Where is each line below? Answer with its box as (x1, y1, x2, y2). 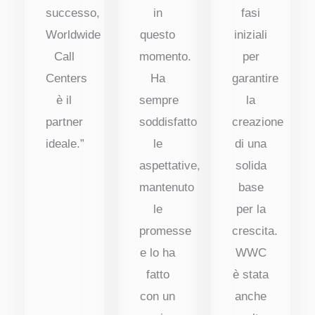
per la (236, 202, 266, 216)
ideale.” (46, 136, 84, 150)
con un (140, 289, 175, 303)
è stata (233, 267, 269, 281)
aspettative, (139, 158, 200, 172)
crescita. (232, 224, 278, 238)
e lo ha (140, 245, 175, 259)
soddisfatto (139, 115, 197, 129)
